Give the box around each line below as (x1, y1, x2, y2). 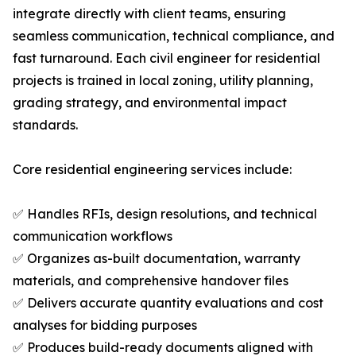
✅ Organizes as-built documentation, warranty (13, 250, 300, 267)
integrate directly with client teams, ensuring (13, 6, 286, 22)
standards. (13, 117, 78, 133)
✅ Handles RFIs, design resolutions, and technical (13, 206, 317, 222)
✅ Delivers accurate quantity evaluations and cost (13, 295, 323, 311)
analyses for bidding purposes (13, 317, 197, 334)
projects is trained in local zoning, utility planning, (13, 72, 313, 89)
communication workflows (13, 228, 172, 245)
